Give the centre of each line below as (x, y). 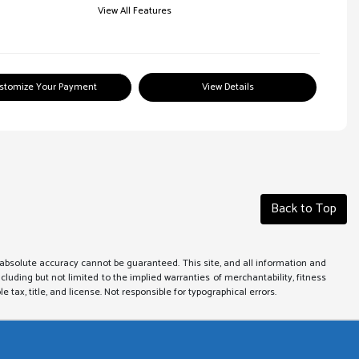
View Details (228, 87)
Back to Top (304, 209)
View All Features (135, 11)
